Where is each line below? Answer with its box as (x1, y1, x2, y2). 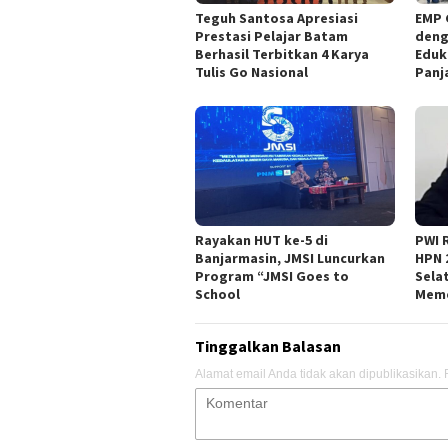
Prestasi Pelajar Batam (195, 26, 348, 45)
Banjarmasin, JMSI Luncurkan (195, 248, 385, 267)
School (195, 284, 240, 303)
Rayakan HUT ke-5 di (195, 230, 328, 249)
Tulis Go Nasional (195, 62, 308, 81)
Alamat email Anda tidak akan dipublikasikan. (195, 366, 441, 381)
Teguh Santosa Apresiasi (195, 8, 358, 27)
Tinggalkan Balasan (195, 335, 341, 356)
